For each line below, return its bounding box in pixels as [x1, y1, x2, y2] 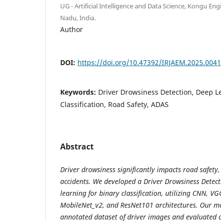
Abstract [60, 141, 94, 152]
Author [60, 24, 83, 34]
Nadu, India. [60, 13, 96, 22]
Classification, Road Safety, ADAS [60, 99, 169, 109]
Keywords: [60, 87, 98, 97]
